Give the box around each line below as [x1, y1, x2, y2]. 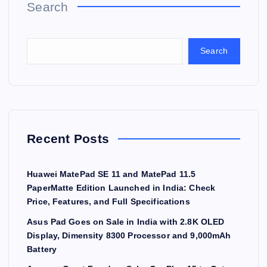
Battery [27, 244, 57, 254]
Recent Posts [27, 131, 110, 145]
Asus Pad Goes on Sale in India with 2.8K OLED [27, 216, 225, 226]
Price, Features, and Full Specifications [27, 196, 190, 206]
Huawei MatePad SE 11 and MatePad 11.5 [27, 169, 196, 179]
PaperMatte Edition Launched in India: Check [27, 182, 216, 193]
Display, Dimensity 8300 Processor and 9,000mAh [27, 230, 231, 240]
